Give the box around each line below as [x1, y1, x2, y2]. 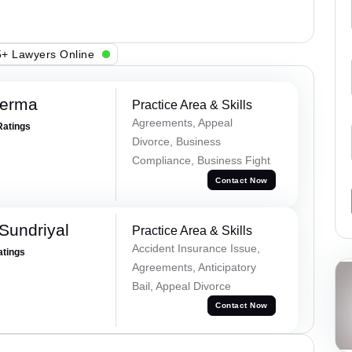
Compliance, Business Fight [131, 154, 270, 167]
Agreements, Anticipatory [131, 260, 256, 273]
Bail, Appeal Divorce [131, 279, 231, 292]
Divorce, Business [131, 135, 221, 148]
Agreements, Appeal [131, 116, 233, 130]
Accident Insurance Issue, [131, 241, 260, 255]
